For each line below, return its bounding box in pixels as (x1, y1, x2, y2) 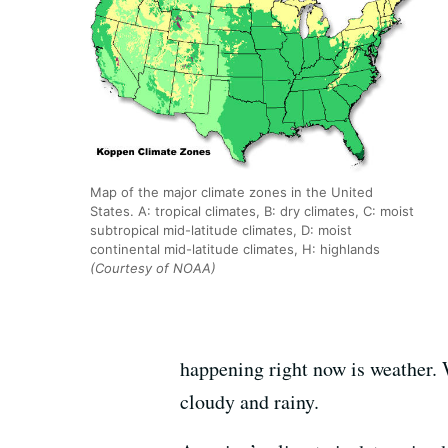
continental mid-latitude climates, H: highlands (90, 240, 380, 257)
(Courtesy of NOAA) (90, 259, 216, 276)
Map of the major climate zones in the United (90, 183, 373, 200)
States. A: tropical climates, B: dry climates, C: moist (90, 202, 414, 219)
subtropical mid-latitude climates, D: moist (90, 221, 352, 238)
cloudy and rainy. (180, 388, 319, 415)
